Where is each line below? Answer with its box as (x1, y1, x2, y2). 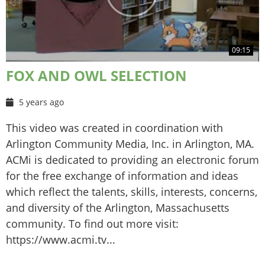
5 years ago (17, 96, 64, 108)
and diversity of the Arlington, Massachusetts (6, 201, 230, 215)
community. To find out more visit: (6, 216, 179, 231)
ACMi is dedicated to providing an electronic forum (6, 153, 259, 167)
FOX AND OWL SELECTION (6, 66, 187, 86)
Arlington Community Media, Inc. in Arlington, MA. (6, 137, 254, 151)
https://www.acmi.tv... (6, 232, 115, 247)
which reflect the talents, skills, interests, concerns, (6, 185, 257, 199)
